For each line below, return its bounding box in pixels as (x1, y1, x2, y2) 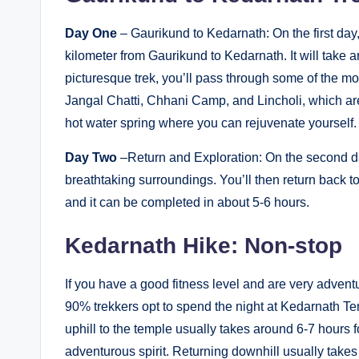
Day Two (65, 150, 117, 164)
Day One (65, 26, 117, 40)
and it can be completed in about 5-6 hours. (65, 195, 309, 209)
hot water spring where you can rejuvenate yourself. (65, 115, 357, 130)
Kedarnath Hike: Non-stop (65, 232, 342, 258)
